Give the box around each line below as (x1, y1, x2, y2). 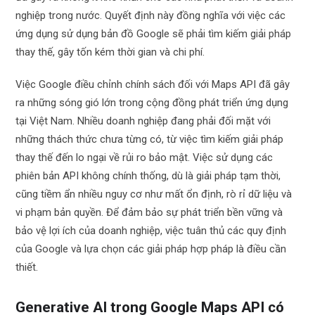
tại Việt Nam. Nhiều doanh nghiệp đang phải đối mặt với (15, 115, 271, 127)
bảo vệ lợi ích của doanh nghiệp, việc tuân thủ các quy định (15, 224, 287, 237)
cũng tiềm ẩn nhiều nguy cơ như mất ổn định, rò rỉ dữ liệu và (15, 188, 292, 200)
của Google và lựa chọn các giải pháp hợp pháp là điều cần (15, 243, 287, 255)
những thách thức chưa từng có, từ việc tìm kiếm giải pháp (15, 133, 284, 146)
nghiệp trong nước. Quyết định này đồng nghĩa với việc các (15, 9, 286, 22)
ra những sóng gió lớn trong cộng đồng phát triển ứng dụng (15, 96, 289, 109)
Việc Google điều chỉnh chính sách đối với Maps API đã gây (15, 78, 290, 91)
